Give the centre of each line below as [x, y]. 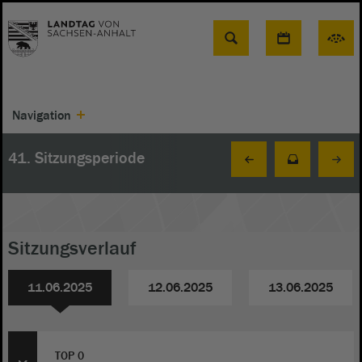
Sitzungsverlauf [72, 248]
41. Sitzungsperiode [76, 158]
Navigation [42, 116]
